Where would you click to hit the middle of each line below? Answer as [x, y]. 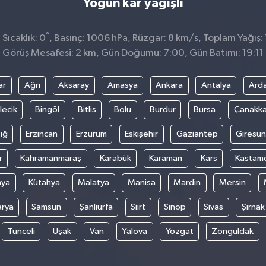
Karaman [166, 158]
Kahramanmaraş [51, 158]
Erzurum [91, 134]
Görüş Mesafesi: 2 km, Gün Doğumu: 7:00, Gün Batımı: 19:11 [133, 53]
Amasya [122, 85]
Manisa [141, 182]
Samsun [47, 207]
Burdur [162, 109]
